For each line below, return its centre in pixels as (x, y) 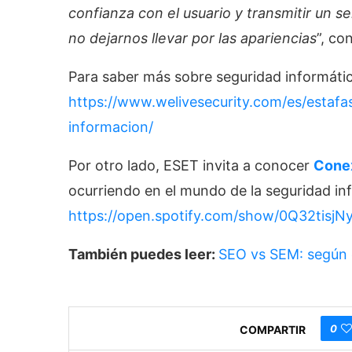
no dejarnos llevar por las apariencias (192, 38)
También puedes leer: (143, 254)
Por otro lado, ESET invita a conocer (191, 165)
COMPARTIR (273, 330)
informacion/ (111, 126)
